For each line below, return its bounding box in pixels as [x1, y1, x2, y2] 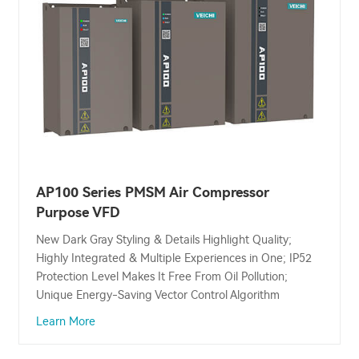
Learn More [36, 315, 95, 329]
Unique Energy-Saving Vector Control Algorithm [36, 288, 280, 303]
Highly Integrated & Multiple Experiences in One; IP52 [36, 252, 312, 266]
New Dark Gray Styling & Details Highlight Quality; [36, 233, 292, 248]
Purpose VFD [36, 204, 120, 221]
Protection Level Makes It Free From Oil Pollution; [36, 270, 288, 284]
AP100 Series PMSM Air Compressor [36, 184, 269, 201]
